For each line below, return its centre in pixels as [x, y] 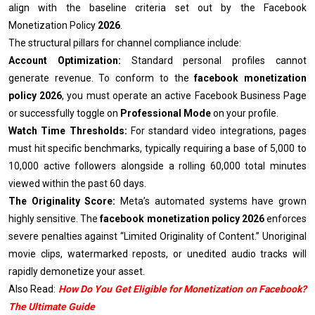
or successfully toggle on [64, 113]
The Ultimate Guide [52, 306]
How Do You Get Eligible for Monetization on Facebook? [182, 289]
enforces [285, 218]
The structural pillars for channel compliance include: [125, 43]
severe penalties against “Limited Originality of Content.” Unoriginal [157, 236]
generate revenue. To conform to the [102, 78]
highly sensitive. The [54, 218]
